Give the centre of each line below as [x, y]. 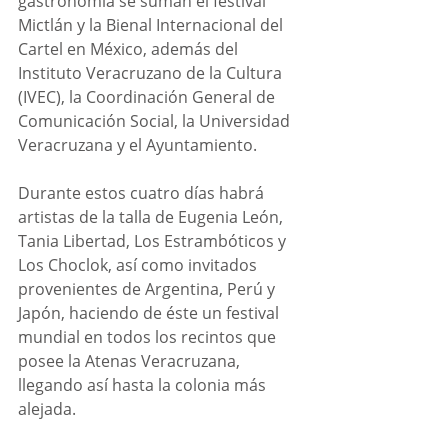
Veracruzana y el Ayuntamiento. [137, 144]
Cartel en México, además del [130, 48]
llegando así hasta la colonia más [144, 384]
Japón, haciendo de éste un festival [150, 312]
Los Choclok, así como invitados [139, 264]
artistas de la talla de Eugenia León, [152, 216]
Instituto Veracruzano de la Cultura [152, 72]
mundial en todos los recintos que [149, 336]
